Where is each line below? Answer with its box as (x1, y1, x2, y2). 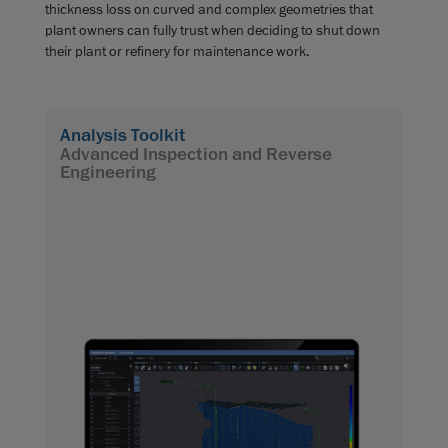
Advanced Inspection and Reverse (60, 143, 332, 166)
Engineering (60, 161, 156, 184)
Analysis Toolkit (60, 123, 186, 146)
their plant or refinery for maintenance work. (45, 41, 310, 60)
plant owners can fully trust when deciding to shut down (45, 20, 380, 39)
